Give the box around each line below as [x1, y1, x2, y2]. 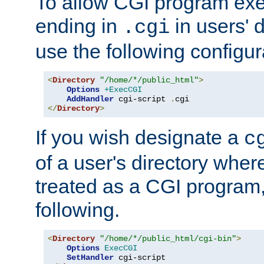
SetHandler [67, 252, 114, 262]
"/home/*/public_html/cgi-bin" [100, 233, 236, 243]
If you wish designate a [35, 126, 244, 148]
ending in [35, 14, 123, 37]
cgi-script [114, 94, 170, 104]
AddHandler [67, 94, 114, 104]
